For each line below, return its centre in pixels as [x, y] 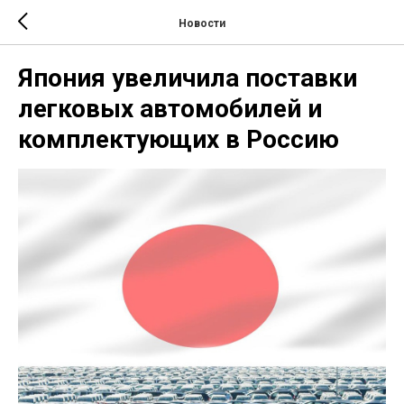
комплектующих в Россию [179, 139]
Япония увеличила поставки [188, 78]
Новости [202, 23]
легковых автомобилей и [170, 109]
